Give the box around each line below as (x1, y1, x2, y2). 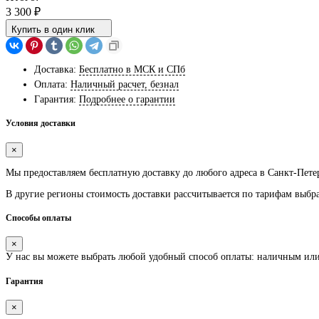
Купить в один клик (11, 23, 95, 35)
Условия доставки (6, 119, 75, 129)
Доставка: (34, 63, 76, 75)
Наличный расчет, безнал (70, 78, 179, 90)
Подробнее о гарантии (79, 93, 175, 105)
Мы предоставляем (6, 167, 89, 178)
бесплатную (89, 167, 140, 178)
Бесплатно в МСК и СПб (79, 63, 185, 75)
